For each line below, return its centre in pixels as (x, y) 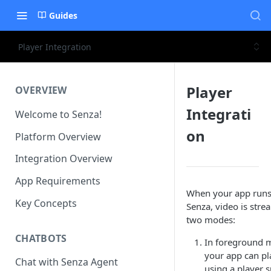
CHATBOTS (41, 238)
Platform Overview (58, 136)
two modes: (211, 220)
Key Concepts (46, 203)
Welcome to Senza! (58, 114)
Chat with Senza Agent (67, 262)
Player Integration (55, 47)
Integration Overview (64, 159)
